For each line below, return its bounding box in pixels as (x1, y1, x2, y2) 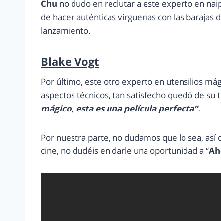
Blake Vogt (41, 54, 99, 69)
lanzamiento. (41, 25, 91, 37)
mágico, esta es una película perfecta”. (41, 103, 200, 114)
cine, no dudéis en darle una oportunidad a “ (41, 145, 209, 157)
